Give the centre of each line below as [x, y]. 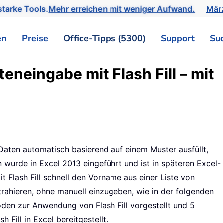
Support [178, 38]
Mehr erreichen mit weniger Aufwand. [122, 9]
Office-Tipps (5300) [105, 38]
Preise [35, 38]
